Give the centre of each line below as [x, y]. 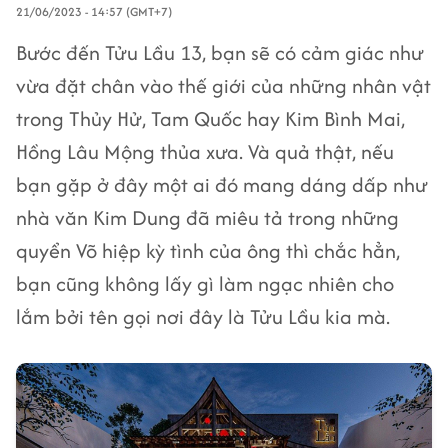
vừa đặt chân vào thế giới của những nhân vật [223, 85]
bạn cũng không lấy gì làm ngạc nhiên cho [205, 283]
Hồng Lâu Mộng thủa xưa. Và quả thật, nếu [205, 151]
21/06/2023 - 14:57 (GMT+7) [94, 11]
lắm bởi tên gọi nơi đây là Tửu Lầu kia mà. [203, 316]
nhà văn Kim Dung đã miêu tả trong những [207, 217]
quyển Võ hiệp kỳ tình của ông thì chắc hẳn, [208, 250]
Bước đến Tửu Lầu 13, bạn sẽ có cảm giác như [220, 52]
